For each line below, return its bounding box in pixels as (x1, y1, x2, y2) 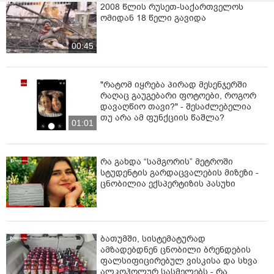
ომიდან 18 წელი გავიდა (100, 12, 206, 24)
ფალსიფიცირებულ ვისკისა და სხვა (100, 255, 257, 267)
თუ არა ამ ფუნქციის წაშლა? (100, 111, 224, 124)
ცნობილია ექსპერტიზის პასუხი (100, 178, 235, 190)
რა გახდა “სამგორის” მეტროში (100, 156, 233, 168)
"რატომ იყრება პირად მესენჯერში (100, 78, 247, 91)
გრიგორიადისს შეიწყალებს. (6, 2, 130, 15)
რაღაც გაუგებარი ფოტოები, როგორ (100, 89, 256, 102)
